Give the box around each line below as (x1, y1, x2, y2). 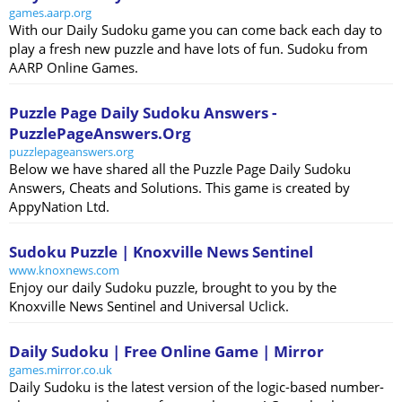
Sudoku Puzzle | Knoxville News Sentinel (9, 241, 313, 263)
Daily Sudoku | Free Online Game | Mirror (9, 341, 324, 363)
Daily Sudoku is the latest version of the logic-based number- (9, 378, 384, 397)
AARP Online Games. (9, 58, 138, 77)
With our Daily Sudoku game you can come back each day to (9, 21, 382, 39)
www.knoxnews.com (9, 262, 119, 279)
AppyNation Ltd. (9, 197, 109, 216)
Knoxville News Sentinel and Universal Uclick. (9, 297, 289, 316)
